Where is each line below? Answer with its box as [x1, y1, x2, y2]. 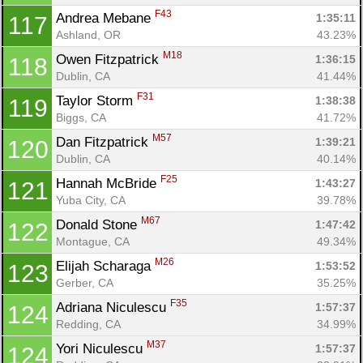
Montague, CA [56, 234, 130, 248]
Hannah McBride [56, 175, 160, 191]
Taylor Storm [56, 92, 137, 109]
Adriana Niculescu [56, 299, 170, 315]
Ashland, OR [56, 28, 121, 41]
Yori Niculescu [56, 340, 147, 357]
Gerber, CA [56, 275, 113, 289]
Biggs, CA [56, 110, 106, 124]
